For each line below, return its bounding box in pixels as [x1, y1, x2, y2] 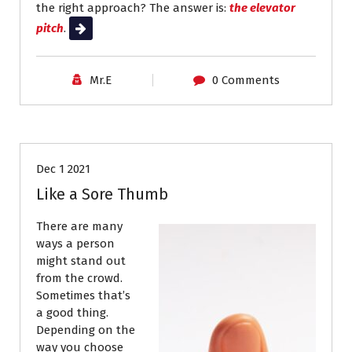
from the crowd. [36, 271, 123, 286]
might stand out [36, 254, 126, 269]
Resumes [153, 107, 203, 122]
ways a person [36, 236, 115, 251]
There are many [36, 219, 123, 234]
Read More [69, 21, 127, 36]
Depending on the [36, 323, 135, 338]
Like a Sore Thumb [36, 185, 168, 204]
